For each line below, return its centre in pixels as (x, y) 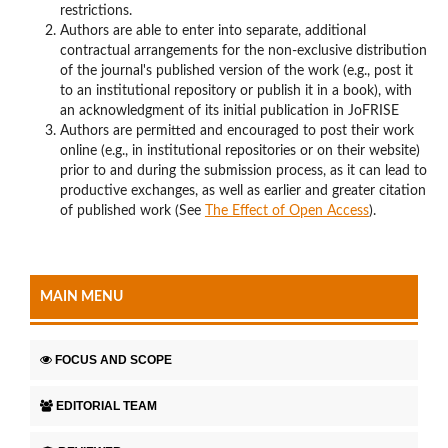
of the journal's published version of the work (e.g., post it (236, 71)
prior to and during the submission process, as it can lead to (243, 171)
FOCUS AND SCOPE (113, 359)
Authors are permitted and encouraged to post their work (236, 131)
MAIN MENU (81, 296)
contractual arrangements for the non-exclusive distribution (243, 51)
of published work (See (132, 211)
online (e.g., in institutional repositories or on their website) (239, 151)
